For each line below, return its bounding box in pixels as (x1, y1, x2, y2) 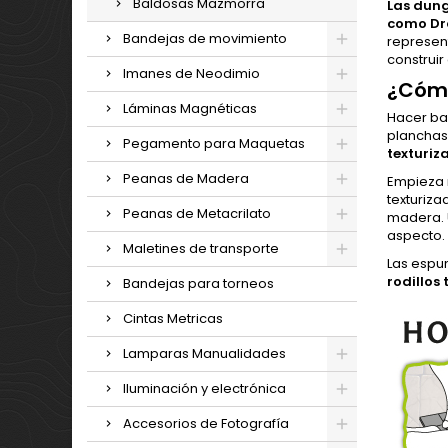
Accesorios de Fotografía (123, 414, 289, 433)
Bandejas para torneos (123, 274, 274, 293)
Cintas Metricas (123, 309, 223, 328)
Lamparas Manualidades (123, 344, 286, 363)
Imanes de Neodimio (123, 64, 260, 83)
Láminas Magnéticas (123, 99, 257, 118)
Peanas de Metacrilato (123, 204, 271, 223)
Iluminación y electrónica (123, 379, 286, 398)
